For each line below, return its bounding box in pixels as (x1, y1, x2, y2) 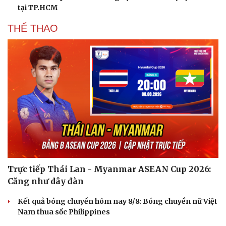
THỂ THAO (8, 23, 58, 34)
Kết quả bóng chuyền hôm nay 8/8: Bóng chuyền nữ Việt (18, 197, 217, 206)
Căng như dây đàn (8, 176, 84, 187)
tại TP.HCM (18, 3, 58, 12)
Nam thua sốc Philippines (18, 207, 110, 217)
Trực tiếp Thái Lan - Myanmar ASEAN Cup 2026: (8, 164, 211, 175)
